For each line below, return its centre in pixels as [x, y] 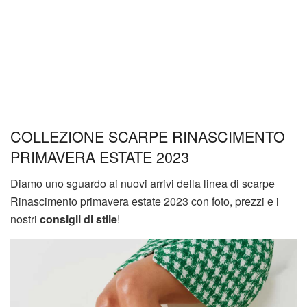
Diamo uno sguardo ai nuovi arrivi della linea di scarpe [143, 183]
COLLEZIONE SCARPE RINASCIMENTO [148, 136]
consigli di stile [78, 219]
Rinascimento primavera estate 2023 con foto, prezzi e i [145, 201]
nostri [25, 219]
